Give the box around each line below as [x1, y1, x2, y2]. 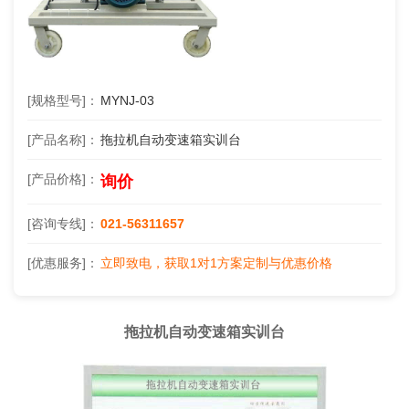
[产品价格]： [27, 171, 99, 186]
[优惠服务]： [27, 255, 99, 270]
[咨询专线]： [27, 215, 99, 231]
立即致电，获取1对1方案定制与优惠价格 [100, 255, 332, 270]
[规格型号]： [27, 92, 99, 108]
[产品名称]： [27, 131, 99, 147]
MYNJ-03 [100, 92, 154, 108]
